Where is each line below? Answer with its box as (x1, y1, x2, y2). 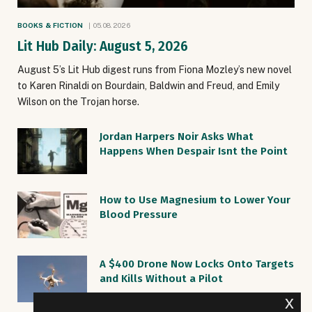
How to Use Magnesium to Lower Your (100, 194, 290, 207)
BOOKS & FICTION (17, 20, 84, 29)
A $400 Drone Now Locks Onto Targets (100, 258, 294, 271)
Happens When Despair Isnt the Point (100, 144, 288, 157)
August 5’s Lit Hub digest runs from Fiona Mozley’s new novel (17, 63, 292, 75)
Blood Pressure (100, 208, 178, 221)
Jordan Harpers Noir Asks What (100, 130, 253, 143)
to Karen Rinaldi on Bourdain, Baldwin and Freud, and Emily (17, 79, 279, 91)
